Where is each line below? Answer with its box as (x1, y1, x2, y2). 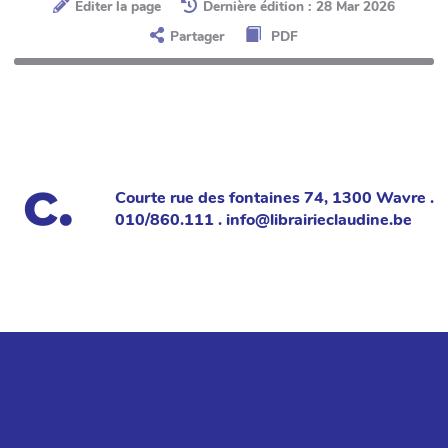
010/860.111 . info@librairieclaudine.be (115, 209, 412, 232)
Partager (170, 27, 225, 47)
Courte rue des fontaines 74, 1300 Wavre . (115, 187, 434, 210)
